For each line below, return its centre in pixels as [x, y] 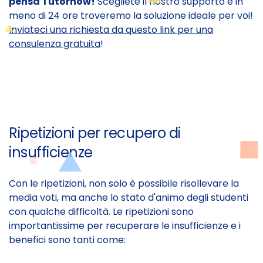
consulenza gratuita [55, 44]
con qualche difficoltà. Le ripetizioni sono [101, 212]
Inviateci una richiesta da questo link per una [111, 30]
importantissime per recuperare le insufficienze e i [125, 226]
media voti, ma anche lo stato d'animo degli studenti [129, 198]
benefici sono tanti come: [67, 240]
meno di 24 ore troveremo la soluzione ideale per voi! [131, 16]
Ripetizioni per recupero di [95, 133]
